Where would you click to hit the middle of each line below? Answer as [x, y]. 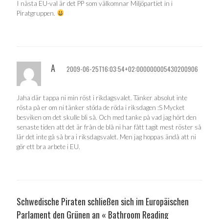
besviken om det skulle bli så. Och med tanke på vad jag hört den [107, 117]
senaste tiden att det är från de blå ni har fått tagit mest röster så [109, 127]
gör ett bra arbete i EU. [48, 146]
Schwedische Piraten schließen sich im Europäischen [103, 202]
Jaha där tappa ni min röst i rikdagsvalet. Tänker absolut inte [102, 98]
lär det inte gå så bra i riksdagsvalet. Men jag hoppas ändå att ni [106, 137]
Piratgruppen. [37, 13]
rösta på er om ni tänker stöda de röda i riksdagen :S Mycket [101, 107]
